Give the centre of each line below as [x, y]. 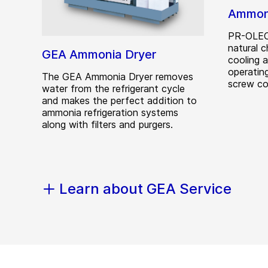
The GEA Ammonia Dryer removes [118, 77]
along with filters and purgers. [107, 125]
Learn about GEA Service [145, 189]
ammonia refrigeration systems [110, 113]
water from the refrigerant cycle [113, 89]
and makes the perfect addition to [119, 101]
